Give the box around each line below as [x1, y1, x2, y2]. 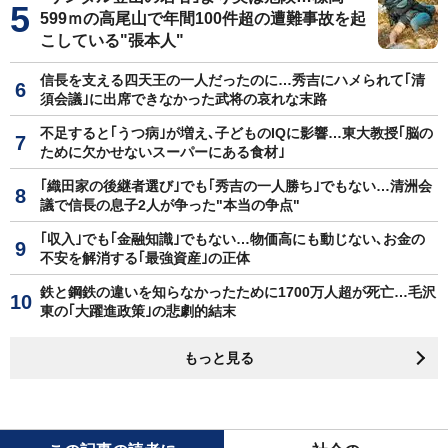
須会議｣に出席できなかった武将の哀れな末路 [40, 91, 327, 107]
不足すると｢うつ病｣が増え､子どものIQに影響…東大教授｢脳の [40, 125, 433, 141]
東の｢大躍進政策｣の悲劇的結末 [40, 303, 236, 319]
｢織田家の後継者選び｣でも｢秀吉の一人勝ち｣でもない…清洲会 [40, 178, 432, 194]
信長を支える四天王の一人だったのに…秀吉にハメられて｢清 [40, 72, 425, 88]
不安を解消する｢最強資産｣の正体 [40, 250, 250, 266]
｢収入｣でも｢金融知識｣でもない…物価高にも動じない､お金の [40, 231, 425, 247]
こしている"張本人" [40, 32, 184, 49]
